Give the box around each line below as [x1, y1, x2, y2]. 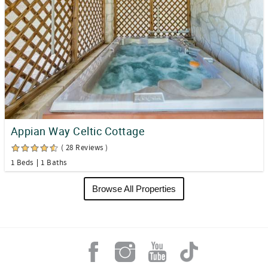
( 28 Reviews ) [61, 143, 108, 153]
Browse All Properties [92, 184, 176, 194]
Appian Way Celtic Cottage [11, 124, 145, 139]
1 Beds [11, 158, 33, 168]
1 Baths [41, 158, 67, 168]
